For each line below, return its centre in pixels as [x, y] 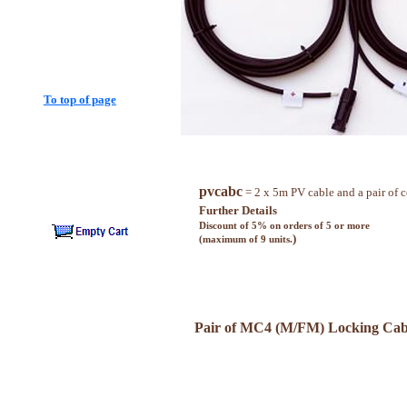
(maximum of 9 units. [245, 239]
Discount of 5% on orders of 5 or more [284, 225]
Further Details [238, 210]
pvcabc [220, 191]
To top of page [79, 99]
